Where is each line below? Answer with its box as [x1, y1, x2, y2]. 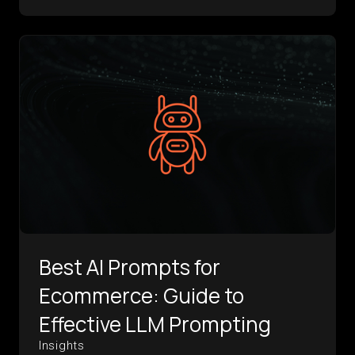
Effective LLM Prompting [39, 309, 271, 338]
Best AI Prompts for [39, 252, 220, 281]
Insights [39, 338, 85, 353]
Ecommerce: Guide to [39, 281, 244, 310]
